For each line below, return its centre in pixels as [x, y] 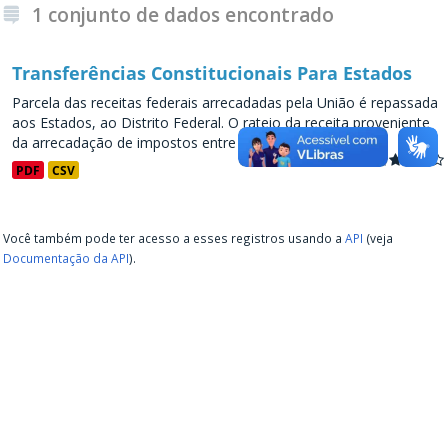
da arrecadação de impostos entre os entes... [158, 142]
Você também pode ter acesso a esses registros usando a [174, 238]
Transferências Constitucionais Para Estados [212, 73]
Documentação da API [66, 258]
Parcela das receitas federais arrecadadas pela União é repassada [225, 102]
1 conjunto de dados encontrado [183, 15]
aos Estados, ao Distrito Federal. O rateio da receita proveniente [221, 122]
